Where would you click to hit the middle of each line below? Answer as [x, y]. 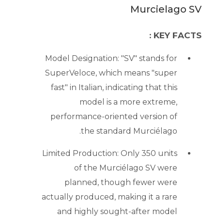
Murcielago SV [166, 9]
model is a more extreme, [128, 102]
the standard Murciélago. [129, 131]
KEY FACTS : [178, 36]
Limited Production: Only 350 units [110, 154]
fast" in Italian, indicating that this [114, 88]
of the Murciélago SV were [126, 168]
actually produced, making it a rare [109, 197]
